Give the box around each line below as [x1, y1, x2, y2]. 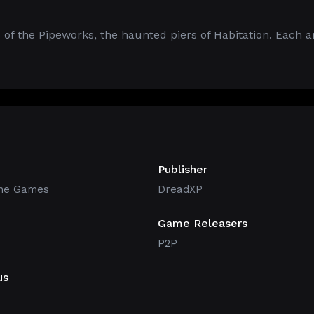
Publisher [158, 163, 208, 176]
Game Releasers [158, 217, 248, 230]
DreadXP [158, 183, 203, 196]
